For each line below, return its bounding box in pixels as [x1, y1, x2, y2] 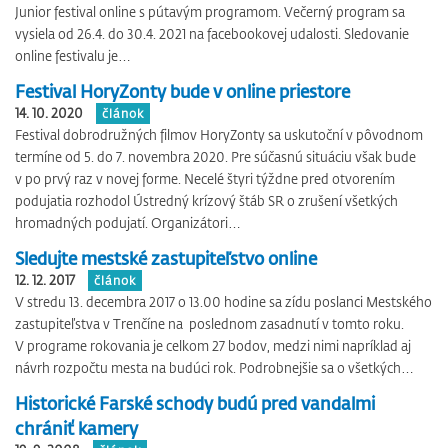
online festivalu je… [15, 47, 131, 64]
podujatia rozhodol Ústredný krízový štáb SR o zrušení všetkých [15, 192, 398, 209]
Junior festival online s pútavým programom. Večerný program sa [15, 3, 405, 20]
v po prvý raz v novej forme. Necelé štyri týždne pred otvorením [15, 170, 395, 187]
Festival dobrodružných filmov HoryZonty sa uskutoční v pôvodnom [15, 126, 423, 143]
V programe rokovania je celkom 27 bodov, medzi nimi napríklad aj [15, 337, 411, 354]
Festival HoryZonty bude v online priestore [15, 80, 350, 102]
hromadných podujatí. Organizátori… [15, 214, 241, 231]
